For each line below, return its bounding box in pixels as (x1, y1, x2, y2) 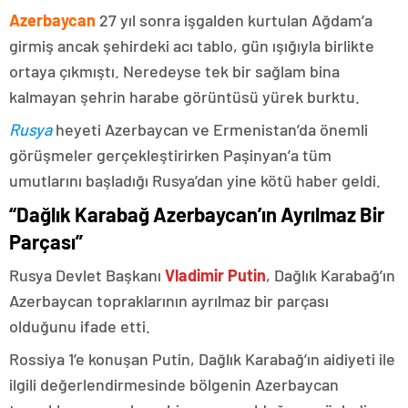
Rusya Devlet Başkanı (9, 264, 165, 285)
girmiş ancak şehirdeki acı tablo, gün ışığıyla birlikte (9, 35, 374, 56)
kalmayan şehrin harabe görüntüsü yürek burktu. (9, 86, 360, 107)
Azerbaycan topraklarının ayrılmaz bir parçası (9, 290, 329, 311)
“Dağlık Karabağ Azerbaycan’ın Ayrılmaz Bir (9, 201, 384, 226)
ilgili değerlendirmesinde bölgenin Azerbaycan (9, 373, 339, 394)
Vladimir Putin (165, 264, 266, 285)
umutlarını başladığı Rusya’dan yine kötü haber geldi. (9, 169, 381, 190)
